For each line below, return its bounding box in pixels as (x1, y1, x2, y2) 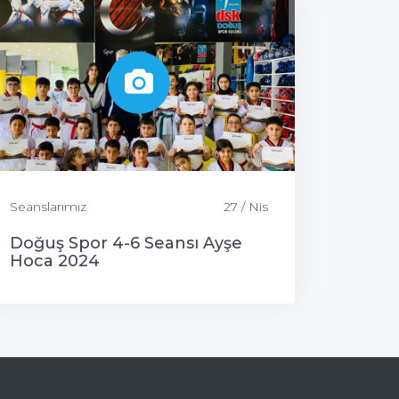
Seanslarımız (10, 198, 86, 215)
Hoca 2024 (10, 250, 100, 271)
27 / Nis (224, 198, 268, 215)
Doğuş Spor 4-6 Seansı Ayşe (10, 232, 242, 253)
